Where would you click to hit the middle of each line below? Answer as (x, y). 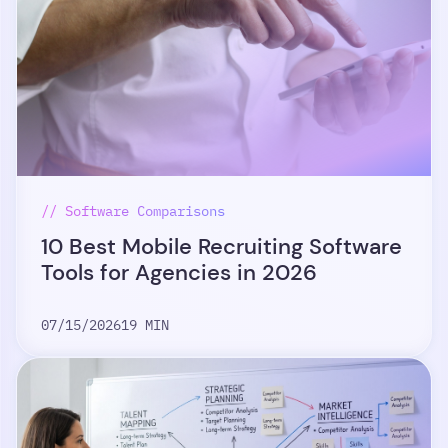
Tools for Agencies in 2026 (179, 272)
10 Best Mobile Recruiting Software (221, 246)
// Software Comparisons (133, 211)
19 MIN (145, 325)
